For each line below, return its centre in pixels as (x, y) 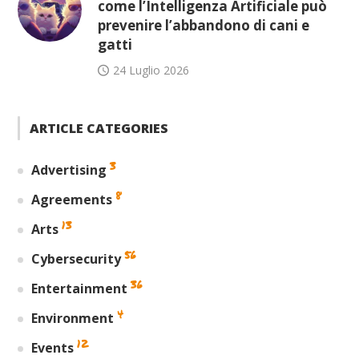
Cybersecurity (77, 258)
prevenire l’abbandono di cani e (204, 25)
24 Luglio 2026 (151, 70)
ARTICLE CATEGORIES (99, 128)
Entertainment (80, 288)
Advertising (69, 169)
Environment (73, 318)
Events (53, 347)
